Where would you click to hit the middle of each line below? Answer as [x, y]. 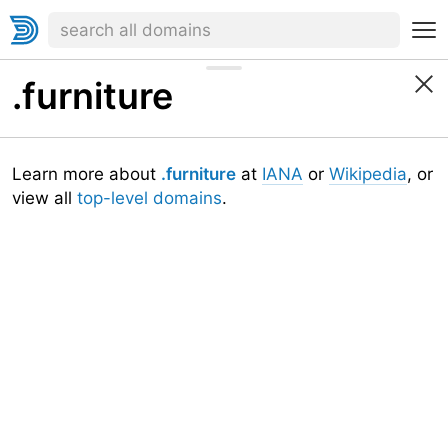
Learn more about [86, 174]
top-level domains [149, 198]
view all [44, 198]
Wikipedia [368, 174]
